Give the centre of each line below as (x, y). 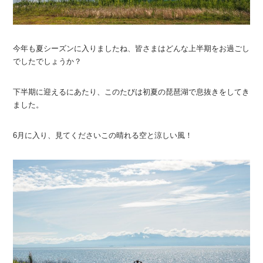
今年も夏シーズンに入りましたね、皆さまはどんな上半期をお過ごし (131, 49)
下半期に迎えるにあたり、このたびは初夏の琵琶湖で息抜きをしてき (131, 92)
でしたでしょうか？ (48, 62)
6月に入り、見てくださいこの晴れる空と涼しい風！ (103, 136)
